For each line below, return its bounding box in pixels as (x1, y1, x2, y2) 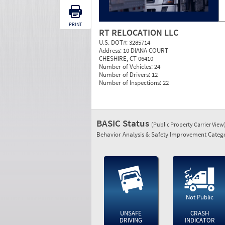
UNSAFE (120, 209, 142, 217)
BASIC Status (96, 117, 151, 129)
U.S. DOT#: (99, 38, 129, 47)
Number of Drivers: (99, 70, 152, 79)
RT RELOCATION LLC (99, 27, 178, 38)
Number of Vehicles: (99, 62, 154, 71)
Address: (99, 46, 123, 55)
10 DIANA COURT (123, 46, 168, 55)
